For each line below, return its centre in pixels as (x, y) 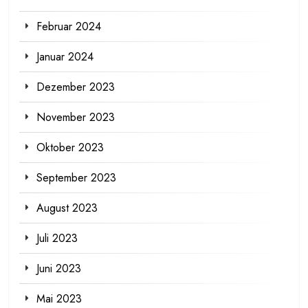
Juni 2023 (59, 268)
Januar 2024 (65, 56)
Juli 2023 (57, 238)
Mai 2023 (59, 298)
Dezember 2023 (76, 87)
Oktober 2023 (70, 147)
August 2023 (67, 208)
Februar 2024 (69, 26)
